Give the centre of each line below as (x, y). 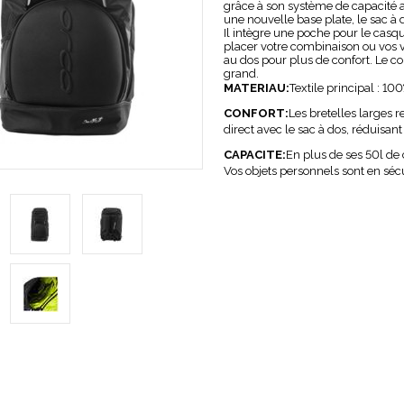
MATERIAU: (256, 88)
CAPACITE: (254, 155)
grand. (241, 73)
